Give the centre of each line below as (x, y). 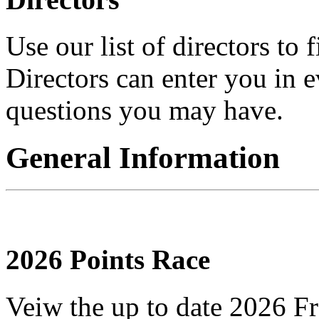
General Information (143, 157)
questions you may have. (145, 110)
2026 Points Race (108, 259)
